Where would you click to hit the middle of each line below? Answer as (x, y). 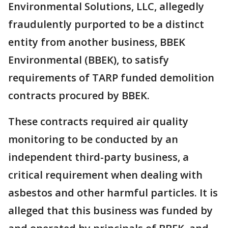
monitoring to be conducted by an (93, 139)
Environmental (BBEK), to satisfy (89, 60)
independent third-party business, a (98, 157)
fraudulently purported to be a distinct (106, 24)
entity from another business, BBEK (97, 42)
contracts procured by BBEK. (80, 95)
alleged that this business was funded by (110, 210)
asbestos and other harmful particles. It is (113, 193)
